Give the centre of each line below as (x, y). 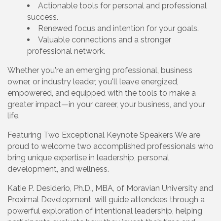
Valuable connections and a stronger (105, 40)
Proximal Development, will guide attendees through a (106, 200)
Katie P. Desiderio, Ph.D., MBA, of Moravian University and (110, 188)
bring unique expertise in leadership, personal (88, 158)
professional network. (67, 51)
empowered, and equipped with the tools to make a (102, 93)
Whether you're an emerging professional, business (100, 71)
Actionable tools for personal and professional (122, 6)
